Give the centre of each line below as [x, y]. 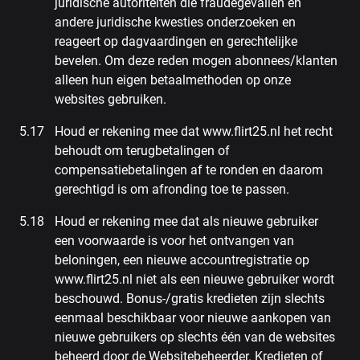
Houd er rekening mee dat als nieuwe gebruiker [186, 221]
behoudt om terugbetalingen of [142, 151]
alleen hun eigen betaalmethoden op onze [173, 80]
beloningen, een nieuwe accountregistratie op [182, 260]
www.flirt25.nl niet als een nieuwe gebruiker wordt [194, 279]
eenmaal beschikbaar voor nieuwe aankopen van [193, 318]
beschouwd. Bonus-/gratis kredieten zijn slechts [190, 299]
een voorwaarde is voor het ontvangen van [174, 241]
